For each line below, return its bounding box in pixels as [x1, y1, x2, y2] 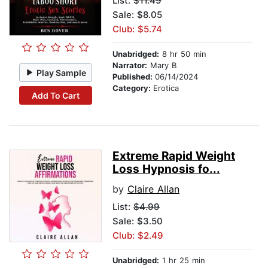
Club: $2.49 [112, 230, 163, 242]
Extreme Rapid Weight [112, 149, 235, 163]
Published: [112, 72, 155, 82]
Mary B [147, 60, 176, 71]
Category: [112, 83, 153, 93]
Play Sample [36, 67, 87, 78]
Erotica [153, 83, 179, 93]
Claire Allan [127, 183, 179, 196]
